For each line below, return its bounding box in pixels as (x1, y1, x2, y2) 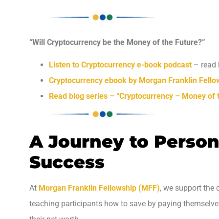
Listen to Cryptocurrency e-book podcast (49, 60, 192, 70)
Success (29, 151, 105, 173)
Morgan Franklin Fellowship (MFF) (39, 183, 160, 193)
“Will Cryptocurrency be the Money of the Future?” (29, 37, 205, 47)
